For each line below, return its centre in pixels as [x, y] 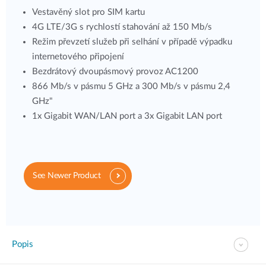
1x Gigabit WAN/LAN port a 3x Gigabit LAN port [127, 116]
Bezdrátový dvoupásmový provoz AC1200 [115, 72]
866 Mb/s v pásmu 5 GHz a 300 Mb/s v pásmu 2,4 [131, 86]
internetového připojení [78, 57]
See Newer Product [67, 176]
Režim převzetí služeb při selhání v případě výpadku [132, 42]
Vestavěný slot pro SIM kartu [88, 12]
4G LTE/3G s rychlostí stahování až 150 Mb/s [122, 27]
